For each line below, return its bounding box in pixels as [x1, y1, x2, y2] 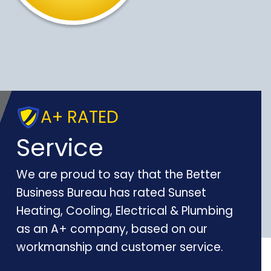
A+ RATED [40, 105, 119, 129]
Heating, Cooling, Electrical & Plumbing [16, 203, 233, 219]
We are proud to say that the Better [16, 166, 221, 183]
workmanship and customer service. [16, 239, 223, 255]
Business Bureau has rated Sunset [16, 184, 206, 201]
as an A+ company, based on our [16, 221, 207, 237]
